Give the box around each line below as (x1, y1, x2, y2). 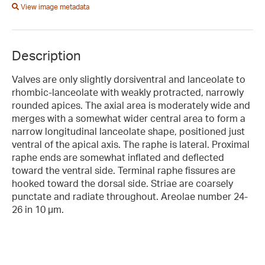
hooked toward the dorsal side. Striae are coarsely (12, 177, 233, 189)
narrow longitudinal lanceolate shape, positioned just (12, 125, 245, 137)
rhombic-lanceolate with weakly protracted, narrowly (12, 86, 244, 98)
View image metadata (19, 2, 89, 11)
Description (12, 47, 81, 63)
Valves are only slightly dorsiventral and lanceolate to (12, 73, 245, 85)
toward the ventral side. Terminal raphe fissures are (12, 164, 235, 176)
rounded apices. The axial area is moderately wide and (12, 99, 250, 111)
